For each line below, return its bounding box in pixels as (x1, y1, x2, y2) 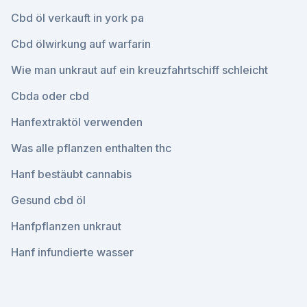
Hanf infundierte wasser (11, 245, 134, 259)
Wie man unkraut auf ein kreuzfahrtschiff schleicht (11, 63, 268, 77)
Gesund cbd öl (11, 193, 86, 207)
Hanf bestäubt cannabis (11, 167, 132, 181)
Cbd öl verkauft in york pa (11, 11, 144, 25)
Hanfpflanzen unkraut (11, 219, 121, 233)
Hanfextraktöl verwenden (11, 115, 143, 129)
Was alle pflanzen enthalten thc (11, 141, 171, 155)
